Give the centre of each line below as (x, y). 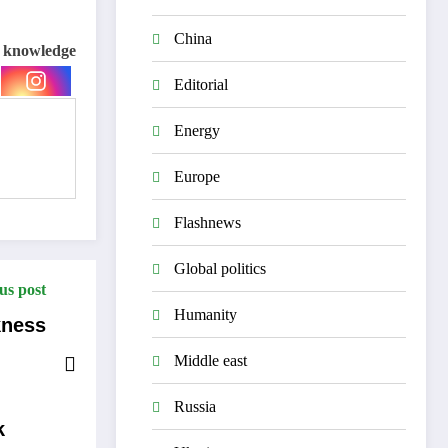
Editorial (201, 84)
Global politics (220, 268)
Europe (197, 176)
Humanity (205, 314)
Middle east (210, 360)
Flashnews (207, 222)
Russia (195, 406)
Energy (197, 130)
